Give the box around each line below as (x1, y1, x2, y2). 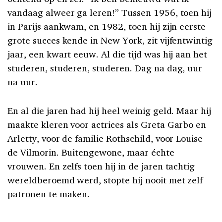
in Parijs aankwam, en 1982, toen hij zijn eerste (7, 20, 206, 33)
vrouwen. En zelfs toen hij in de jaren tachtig (7, 160, 195, 172)
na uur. (7, 76, 38, 88)
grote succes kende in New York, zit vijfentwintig (7, 34, 213, 47)
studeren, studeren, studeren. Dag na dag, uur (7, 62, 203, 74)
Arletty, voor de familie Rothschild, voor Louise (7, 132, 203, 145)
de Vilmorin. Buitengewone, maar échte (7, 146, 174, 159)
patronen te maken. (7, 188, 90, 200)
